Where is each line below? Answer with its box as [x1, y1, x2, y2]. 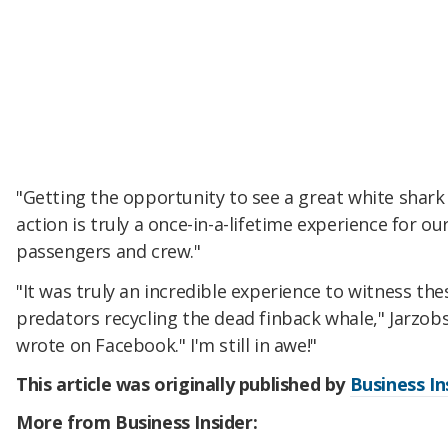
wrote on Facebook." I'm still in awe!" [16, 332, 317, 357]
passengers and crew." [16, 238, 201, 263]
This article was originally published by [16, 372, 350, 397]
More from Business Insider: [16, 410, 258, 435]
